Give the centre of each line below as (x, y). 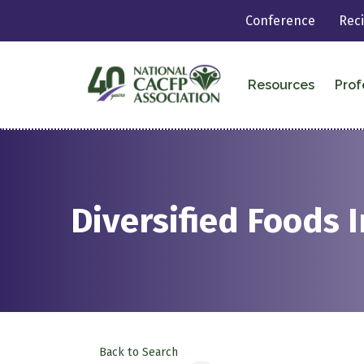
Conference (281, 21)
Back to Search (139, 352)
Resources (281, 84)
